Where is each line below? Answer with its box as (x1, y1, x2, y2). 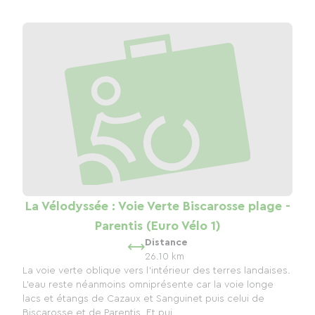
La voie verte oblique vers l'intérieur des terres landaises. (22, 265, 290, 276)
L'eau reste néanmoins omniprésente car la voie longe (22, 279, 274, 290)
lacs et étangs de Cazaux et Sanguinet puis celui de (22, 293, 264, 304)
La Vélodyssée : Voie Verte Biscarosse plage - (25, 199, 290, 212)
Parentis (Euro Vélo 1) (94, 219, 221, 232)
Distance (145, 237, 187, 247)
